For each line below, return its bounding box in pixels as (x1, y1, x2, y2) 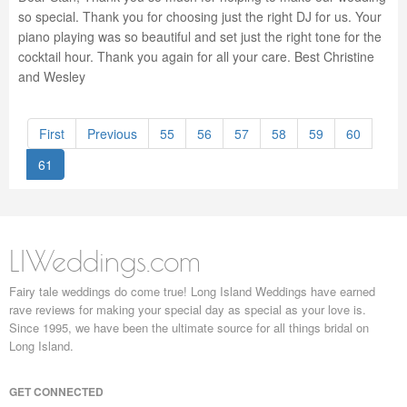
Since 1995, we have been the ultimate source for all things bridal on (9, 319, 369, 336)
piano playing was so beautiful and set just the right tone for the (18, 27, 382, 45)
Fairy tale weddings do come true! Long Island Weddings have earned (9, 283, 375, 300)
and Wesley (18, 67, 85, 85)
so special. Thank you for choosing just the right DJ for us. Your (18, 7, 382, 25)
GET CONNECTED (9, 383, 104, 400)
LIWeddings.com (9, 243, 201, 278)
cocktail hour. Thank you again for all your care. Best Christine (18, 47, 374, 65)
